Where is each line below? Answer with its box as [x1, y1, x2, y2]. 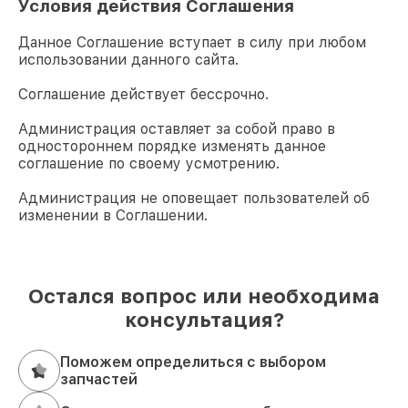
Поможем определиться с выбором [60, 352, 326, 371]
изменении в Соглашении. [18, 206, 208, 224]
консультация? [124, 307, 284, 331]
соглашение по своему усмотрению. [18, 154, 280, 172]
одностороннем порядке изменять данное [18, 137, 326, 155]
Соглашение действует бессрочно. [18, 85, 269, 103]
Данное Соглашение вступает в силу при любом [18, 33, 366, 51]
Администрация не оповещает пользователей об [18, 189, 370, 207]
